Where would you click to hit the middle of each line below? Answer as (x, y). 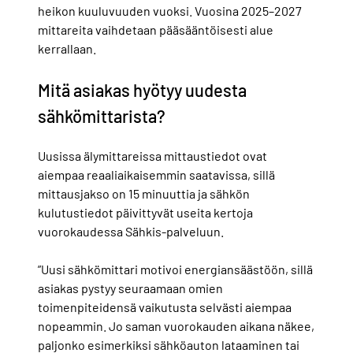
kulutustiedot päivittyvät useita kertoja (145, 213)
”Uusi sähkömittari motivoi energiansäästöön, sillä (175, 269)
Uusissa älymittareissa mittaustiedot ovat (152, 156)
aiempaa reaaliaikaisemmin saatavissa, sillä (156, 175)
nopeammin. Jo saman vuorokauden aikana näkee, (176, 326)
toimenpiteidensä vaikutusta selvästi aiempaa (165, 307)
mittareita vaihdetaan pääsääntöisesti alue (156, 30)
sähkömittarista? (102, 116)
